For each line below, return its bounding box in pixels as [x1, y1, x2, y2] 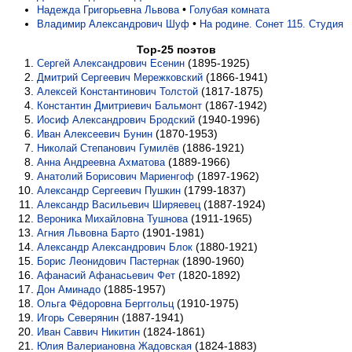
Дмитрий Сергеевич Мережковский [37, 71, 203, 83]
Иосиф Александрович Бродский [37, 114, 195, 126]
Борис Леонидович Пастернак [37, 255, 179, 267]
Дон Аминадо [37, 284, 101, 295]
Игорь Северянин [37, 312, 119, 324]
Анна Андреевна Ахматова [37, 156, 165, 168]
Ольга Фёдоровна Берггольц [37, 298, 174, 310]
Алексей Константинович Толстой [37, 86, 198, 97]
